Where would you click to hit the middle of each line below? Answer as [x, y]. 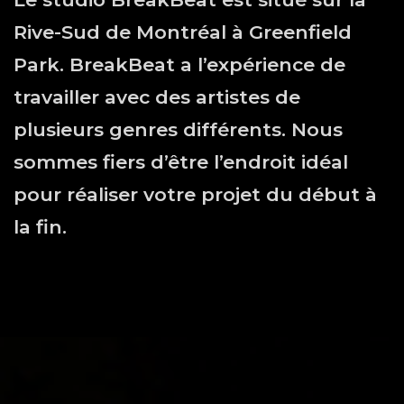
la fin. [40, 227]
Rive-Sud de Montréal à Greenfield [183, 32]
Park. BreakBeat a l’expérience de [179, 65]
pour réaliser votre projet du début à [195, 195]
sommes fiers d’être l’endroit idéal [181, 162]
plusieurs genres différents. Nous [178, 130]
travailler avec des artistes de [157, 97]
